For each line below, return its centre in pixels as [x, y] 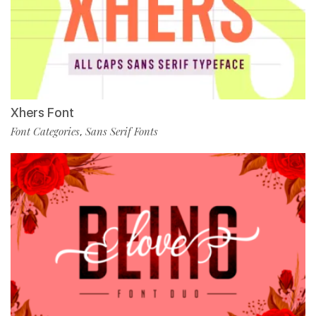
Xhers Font [42, 113]
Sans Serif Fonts [122, 132]
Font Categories [45, 132]
